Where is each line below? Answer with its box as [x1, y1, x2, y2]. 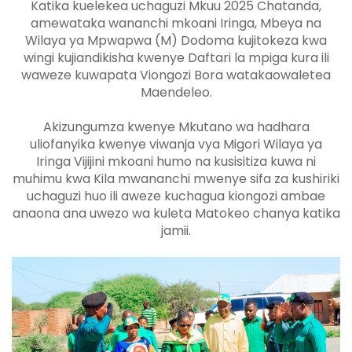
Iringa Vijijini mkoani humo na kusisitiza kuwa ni [36, 152, 316, 171]
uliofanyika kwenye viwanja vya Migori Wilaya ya [30, 135, 322, 154]
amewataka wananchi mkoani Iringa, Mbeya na [31, 14, 321, 33]
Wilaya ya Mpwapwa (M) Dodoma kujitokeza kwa [25, 31, 327, 50]
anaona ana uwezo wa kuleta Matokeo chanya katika [12, 204, 340, 223]
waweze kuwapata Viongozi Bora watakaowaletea [21, 66, 331, 85]
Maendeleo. [140, 83, 212, 102]
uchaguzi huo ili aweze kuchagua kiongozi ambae [27, 187, 325, 206]
